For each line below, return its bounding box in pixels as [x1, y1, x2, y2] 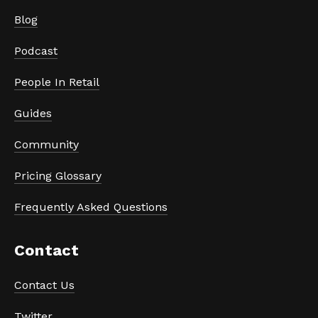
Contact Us [14, 278, 75, 292]
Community [14, 138, 79, 152]
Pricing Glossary [14, 169, 102, 183]
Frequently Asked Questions [14, 200, 168, 214]
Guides [14, 106, 52, 121]
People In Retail [14, 75, 99, 89]
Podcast [14, 44, 57, 58]
